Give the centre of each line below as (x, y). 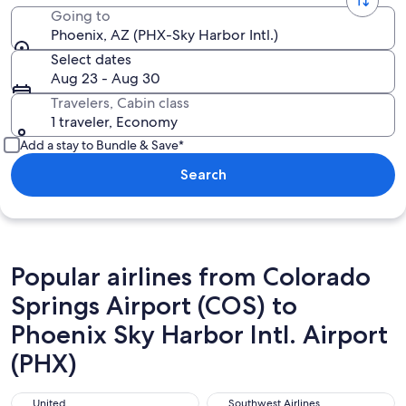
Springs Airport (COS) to (154, 305)
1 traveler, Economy (114, 122)
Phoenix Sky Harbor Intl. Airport (199, 334)
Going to (81, 16)
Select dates (91, 59)
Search (203, 174)
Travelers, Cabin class (120, 103)
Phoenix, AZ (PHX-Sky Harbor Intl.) (164, 35)
